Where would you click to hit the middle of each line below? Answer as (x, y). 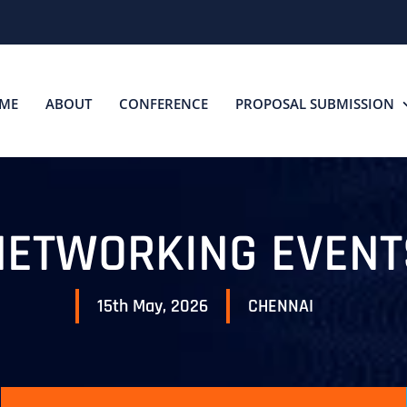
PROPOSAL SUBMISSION (315, 103)
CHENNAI (281, 306)
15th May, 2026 (153, 306)
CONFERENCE (164, 103)
